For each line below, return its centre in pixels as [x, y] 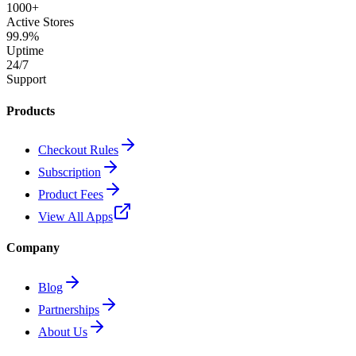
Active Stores [40, 22]
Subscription [70, 172]
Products [31, 110]
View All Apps [75, 216]
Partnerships [69, 309]
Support [26, 79]
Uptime [25, 51]
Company [33, 248]
